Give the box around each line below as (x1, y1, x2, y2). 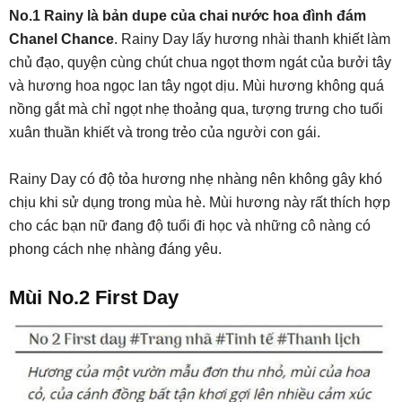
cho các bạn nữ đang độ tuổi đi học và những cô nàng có (9, 217, 371, 233)
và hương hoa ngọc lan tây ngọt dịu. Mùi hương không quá (9, 77, 384, 93)
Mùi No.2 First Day (9, 285, 179, 309)
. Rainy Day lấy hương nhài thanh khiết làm (114, 31, 390, 47)
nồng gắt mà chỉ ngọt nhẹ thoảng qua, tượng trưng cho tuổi (9, 100, 383, 117)
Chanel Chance (9, 31, 114, 47)
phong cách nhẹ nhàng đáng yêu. (9, 240, 222, 257)
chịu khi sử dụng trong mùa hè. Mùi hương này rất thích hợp (9, 194, 390, 210)
